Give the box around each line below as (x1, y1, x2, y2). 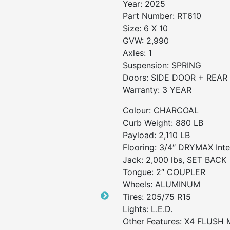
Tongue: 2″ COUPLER (123, 167, 205, 177)
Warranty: (123, 85, 160, 95)
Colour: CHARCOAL (123, 105, 199, 116)
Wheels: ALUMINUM (123, 179, 200, 189)
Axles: (123, 48, 146, 58)
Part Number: (123, 11, 175, 21)
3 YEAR (162, 85, 191, 95)
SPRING (171, 60, 201, 70)
